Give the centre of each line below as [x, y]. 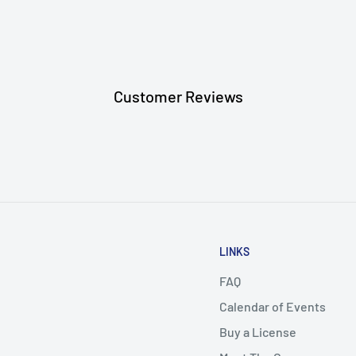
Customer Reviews [178, 97]
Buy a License [258, 332]
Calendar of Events [273, 307]
